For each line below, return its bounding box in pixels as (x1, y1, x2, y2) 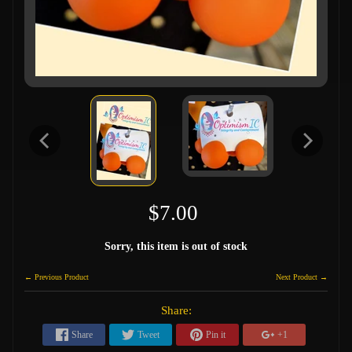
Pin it (205, 329, 225, 340)
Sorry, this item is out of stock (104, 240, 247, 253)
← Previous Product (24, 272, 89, 281)
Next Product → (276, 272, 328, 281)
